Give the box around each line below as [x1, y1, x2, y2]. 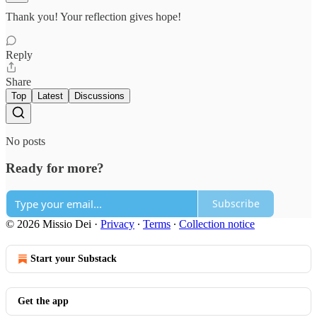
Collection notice [179, 217, 255, 230]
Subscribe [212, 197, 260, 211]
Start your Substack [30, 253, 117, 264]
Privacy [100, 217, 134, 230]
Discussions [74, 90, 125, 101]
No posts [6, 134, 45, 147]
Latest [38, 90, 63, 101]
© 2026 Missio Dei [6, 217, 91, 230]
